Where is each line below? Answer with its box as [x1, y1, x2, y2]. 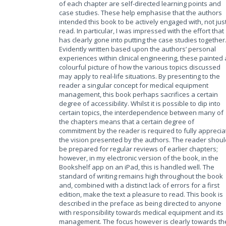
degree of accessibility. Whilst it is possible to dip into [59, 99, 220, 108]
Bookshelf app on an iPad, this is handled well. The [59, 162, 214, 172]
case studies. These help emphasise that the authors [59, 8, 222, 17]
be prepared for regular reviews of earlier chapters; [59, 144, 218, 153]
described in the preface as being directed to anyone [59, 199, 221, 208]
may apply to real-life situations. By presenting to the [59, 72, 220, 81]
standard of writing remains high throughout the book [59, 172, 223, 181]
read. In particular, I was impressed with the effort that [59, 26, 224, 35]
